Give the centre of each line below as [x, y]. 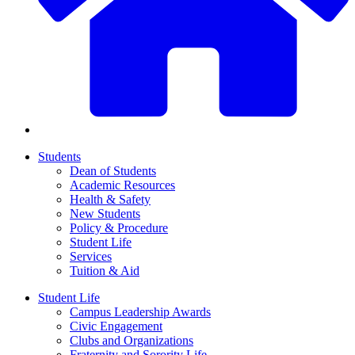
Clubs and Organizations [132, 341]
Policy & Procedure [119, 228]
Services [91, 257]
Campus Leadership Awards [140, 312]
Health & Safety [110, 200]
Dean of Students [113, 171]
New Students [105, 214]
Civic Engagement [116, 326]
